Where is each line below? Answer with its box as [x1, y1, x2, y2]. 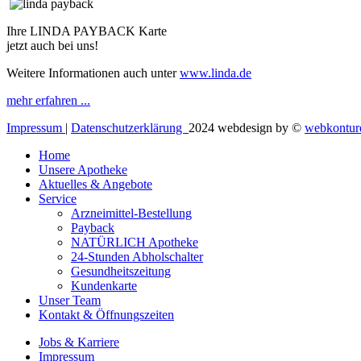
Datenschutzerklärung [71, 120, 189, 135]
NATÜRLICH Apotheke [71, 234, 198, 249]
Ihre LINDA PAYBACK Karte [6, 23, 167, 38]
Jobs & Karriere [39, 334, 119, 349]
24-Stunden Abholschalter [71, 249, 203, 263]
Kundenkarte [71, 278, 137, 293]
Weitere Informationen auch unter [6, 65, 180, 80]
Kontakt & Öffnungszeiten [39, 307, 174, 322]
